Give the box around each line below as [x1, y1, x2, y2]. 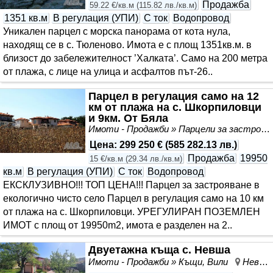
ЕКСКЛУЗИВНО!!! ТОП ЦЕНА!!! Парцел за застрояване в [3, 180, 260, 191]
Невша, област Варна [243, 257, 259, 268]
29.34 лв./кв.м [128, 154, 180, 164]
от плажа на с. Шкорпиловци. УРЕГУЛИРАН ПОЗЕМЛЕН [3, 207, 260, 218]
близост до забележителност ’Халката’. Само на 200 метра [3, 52, 268, 63]
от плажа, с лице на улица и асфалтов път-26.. [3, 66, 213, 77]
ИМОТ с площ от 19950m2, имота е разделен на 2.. [3, 220, 232, 231]
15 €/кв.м [90, 154, 123, 164]
